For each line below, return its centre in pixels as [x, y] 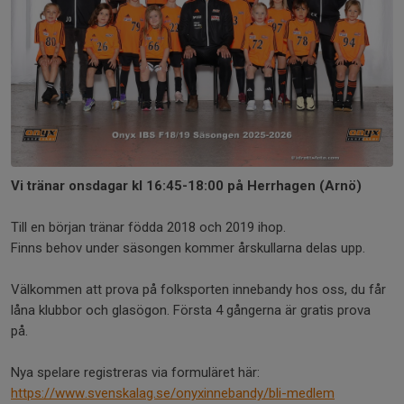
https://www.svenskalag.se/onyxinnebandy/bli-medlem [173, 393]
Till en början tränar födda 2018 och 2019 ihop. [148, 227]
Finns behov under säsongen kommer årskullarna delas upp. [190, 248]
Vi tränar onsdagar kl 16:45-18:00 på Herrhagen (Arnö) [186, 185]
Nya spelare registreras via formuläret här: [137, 372]
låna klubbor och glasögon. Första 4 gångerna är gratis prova [191, 310]
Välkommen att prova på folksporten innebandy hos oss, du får [198, 289]
